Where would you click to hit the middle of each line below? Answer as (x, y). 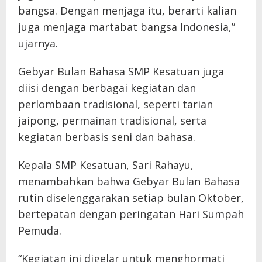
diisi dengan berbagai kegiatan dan (107, 88)
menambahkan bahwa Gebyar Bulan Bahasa (129, 182)
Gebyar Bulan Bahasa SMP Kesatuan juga (121, 72)
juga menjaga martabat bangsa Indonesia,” (127, 27)
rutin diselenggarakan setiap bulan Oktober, (131, 198)
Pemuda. (40, 231)
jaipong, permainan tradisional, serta (112, 121)
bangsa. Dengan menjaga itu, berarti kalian (127, 11)
